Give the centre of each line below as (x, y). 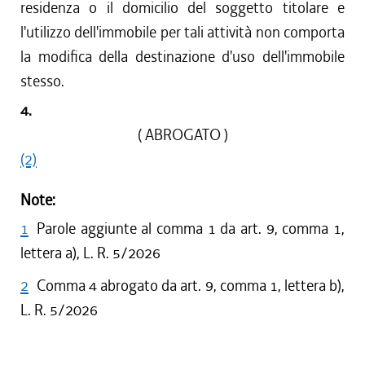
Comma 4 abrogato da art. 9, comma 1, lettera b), (191, 286)
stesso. (42, 81)
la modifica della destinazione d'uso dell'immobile (182, 57)
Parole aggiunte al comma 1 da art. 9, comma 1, (191, 229)
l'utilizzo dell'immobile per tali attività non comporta (182, 32)
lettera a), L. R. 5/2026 (90, 253)
